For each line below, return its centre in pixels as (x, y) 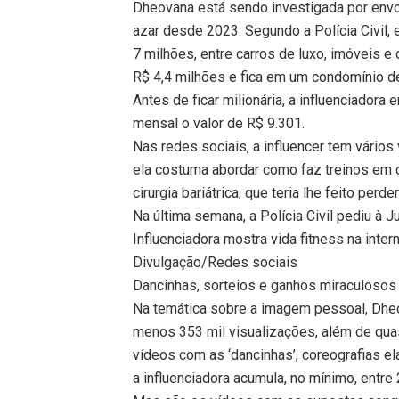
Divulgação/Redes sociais (216, 262)
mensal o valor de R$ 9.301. (219, 123)
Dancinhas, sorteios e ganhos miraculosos (265, 285)
